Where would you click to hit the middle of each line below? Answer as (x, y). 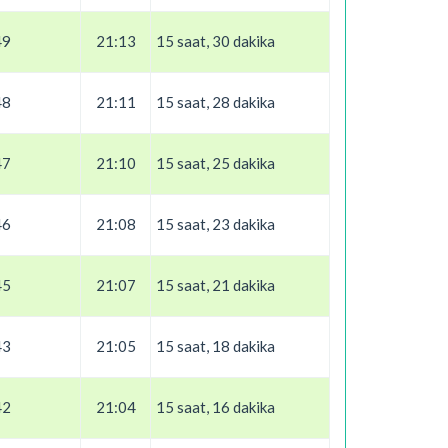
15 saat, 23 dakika (215, 224)
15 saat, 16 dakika (215, 407)
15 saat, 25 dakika (215, 163)
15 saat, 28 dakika (215, 102)
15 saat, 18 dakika (215, 346)
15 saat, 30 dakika (215, 41)
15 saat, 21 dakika (215, 285)
